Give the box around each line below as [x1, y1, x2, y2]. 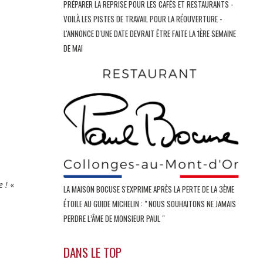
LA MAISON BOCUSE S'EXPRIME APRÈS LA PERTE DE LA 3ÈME [63, 183, 234, 195]
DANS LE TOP [63, 242, 122, 261]
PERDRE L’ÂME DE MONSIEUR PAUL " [63, 213, 166, 225]
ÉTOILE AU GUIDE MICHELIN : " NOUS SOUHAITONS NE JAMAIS [63, 198, 236, 210]
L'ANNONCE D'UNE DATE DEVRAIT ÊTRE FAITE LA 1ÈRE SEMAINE [63, 28, 236, 40]
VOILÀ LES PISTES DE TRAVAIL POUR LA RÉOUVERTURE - [63, 13, 222, 25]
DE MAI [63, 42, 85, 55]
